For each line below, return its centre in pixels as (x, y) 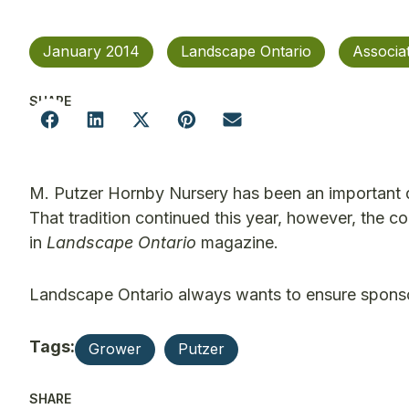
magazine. (237, 242)
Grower (115, 349)
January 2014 (91, 51)
